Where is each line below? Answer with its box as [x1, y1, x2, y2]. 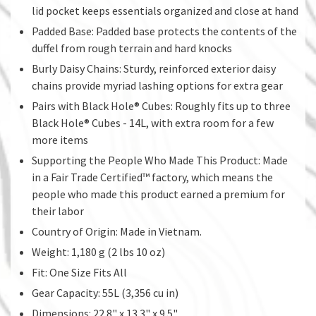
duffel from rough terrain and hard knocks [32, 40, 232, 55]
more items [32, 132, 88, 147]
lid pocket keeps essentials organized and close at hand [32, 3, 298, 18]
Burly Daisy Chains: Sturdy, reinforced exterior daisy [32, 61, 276, 75]
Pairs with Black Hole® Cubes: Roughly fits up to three [32, 98, 291, 113]
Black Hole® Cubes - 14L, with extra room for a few [32, 115, 274, 130]
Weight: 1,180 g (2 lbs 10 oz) [32, 244, 165, 259]
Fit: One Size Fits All [32, 265, 127, 279]
